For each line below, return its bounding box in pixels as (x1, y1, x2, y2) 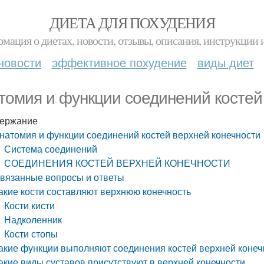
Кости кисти (4, 199, 55, 212)
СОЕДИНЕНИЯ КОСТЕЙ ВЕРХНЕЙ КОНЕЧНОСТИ (4, 156, 231, 170)
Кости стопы (4, 227, 58, 240)
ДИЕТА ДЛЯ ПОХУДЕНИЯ (49, 12, 215, 32)
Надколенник (4, 213, 62, 226)
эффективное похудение (51, 54, 187, 71)
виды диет (197, 54, 254, 71)
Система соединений (4, 142, 98, 156)
